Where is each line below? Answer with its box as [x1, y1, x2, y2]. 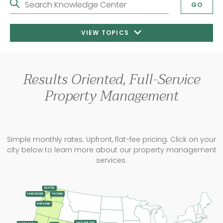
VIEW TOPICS [81, 28, 131, 37]
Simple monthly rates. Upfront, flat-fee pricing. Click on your [7, 134, 216, 144]
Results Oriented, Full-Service [23, 68, 200, 92]
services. [96, 155, 127, 165]
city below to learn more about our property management [6, 145, 217, 155]
